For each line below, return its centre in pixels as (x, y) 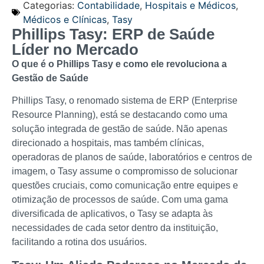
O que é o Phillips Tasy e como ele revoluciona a (119, 64)
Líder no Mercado (75, 49)
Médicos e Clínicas (65, 19)
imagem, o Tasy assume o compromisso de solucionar (125, 171)
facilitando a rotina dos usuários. (79, 242)
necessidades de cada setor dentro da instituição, (115, 228)
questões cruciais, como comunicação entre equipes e (125, 186)
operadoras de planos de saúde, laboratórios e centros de (132, 157)
